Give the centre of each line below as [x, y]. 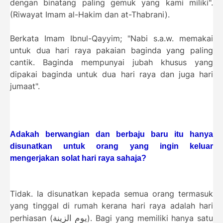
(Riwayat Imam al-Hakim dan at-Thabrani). [90, 14]
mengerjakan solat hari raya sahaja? [78, 158]
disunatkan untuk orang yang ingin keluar [111, 146]
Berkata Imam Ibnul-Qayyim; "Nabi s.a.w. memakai [111, 38]
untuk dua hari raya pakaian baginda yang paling [111, 50]
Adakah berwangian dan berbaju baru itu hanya [111, 134]
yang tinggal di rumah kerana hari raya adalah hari [111, 206]
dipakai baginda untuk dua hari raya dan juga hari [111, 74]
